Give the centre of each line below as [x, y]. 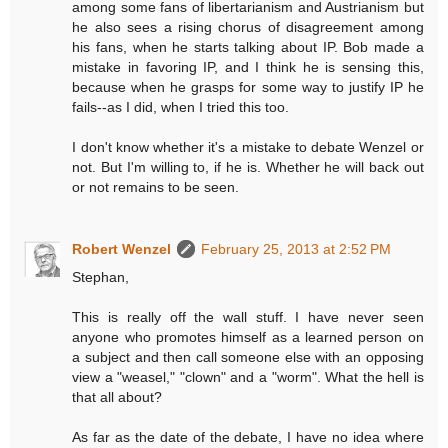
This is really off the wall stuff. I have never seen [248, 316]
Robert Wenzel [122, 248]
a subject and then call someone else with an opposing [248, 356]
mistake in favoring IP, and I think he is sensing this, [248, 66]
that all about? [117, 396]
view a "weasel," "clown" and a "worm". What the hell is [248, 376]
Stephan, [101, 276]
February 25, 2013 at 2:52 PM [296, 248]
